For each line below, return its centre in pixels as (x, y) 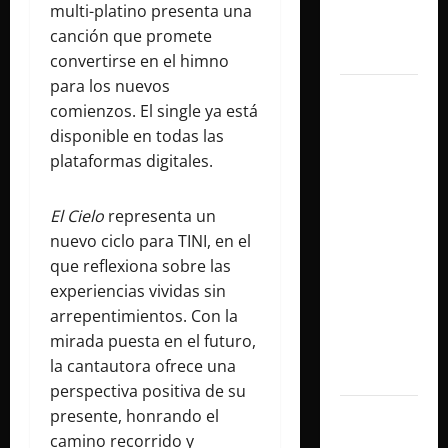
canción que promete (131, 35)
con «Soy (375, 222)
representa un (160, 215)
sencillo (370, 297)
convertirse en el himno (139, 60)
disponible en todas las (137, 135)
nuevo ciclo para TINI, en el (150, 240)
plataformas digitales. (131, 160)
